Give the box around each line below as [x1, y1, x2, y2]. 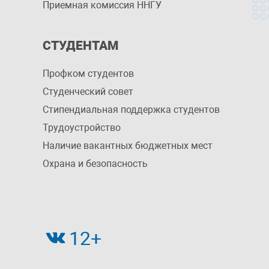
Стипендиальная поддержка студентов [42, 104, 220, 115]
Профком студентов [42, 68, 134, 79]
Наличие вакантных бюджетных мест [42, 140, 213, 151]
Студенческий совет [42, 86, 133, 97]
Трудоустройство [42, 122, 121, 133]
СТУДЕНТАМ [42, 38, 118, 53]
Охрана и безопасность [42, 158, 148, 169]
